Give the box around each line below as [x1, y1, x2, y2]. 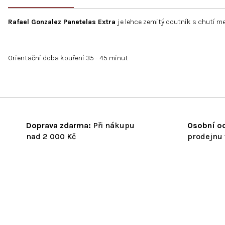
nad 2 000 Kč [26, 131, 76, 141]
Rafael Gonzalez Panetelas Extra [8, 17, 118, 26]
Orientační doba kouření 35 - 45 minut [8, 53, 128, 62]
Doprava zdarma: [26, 120, 91, 130]
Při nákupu [91, 120, 135, 130]
